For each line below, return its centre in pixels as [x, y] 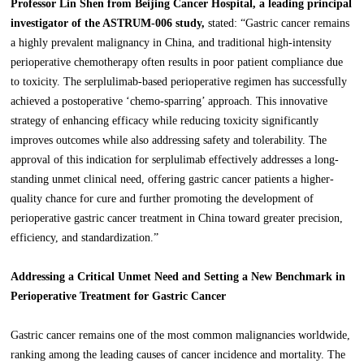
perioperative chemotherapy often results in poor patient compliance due [177, 63]
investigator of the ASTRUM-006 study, [108, 24]
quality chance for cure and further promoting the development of [162, 199]
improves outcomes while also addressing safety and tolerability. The [169, 141]
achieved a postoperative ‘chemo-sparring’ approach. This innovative [169, 102]
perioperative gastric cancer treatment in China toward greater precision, [177, 219]
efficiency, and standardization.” [85, 238]
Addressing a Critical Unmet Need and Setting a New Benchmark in [178, 277]
